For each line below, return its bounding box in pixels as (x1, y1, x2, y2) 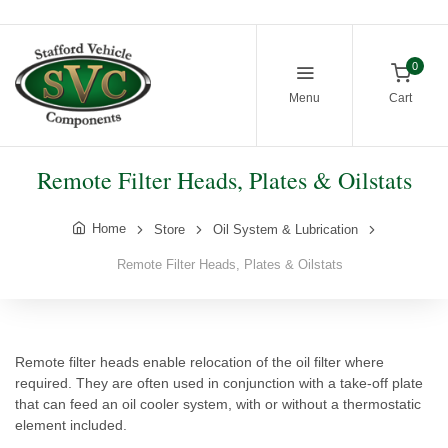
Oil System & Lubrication (213, 221, 358, 237)
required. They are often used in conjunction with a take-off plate (15, 374, 423, 391)
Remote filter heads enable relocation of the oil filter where (15, 353, 384, 370)
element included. (15, 416, 127, 433)
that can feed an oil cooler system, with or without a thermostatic (15, 395, 421, 412)
